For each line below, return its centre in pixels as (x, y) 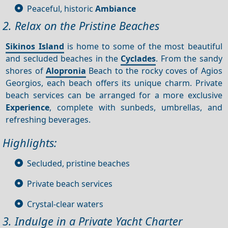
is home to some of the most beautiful (143, 46)
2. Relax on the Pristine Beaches (81, 25)
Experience (28, 107)
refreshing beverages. (48, 119)
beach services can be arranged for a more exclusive (114, 95)
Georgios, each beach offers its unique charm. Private (114, 83)
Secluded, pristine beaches (78, 163)
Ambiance (116, 8)
